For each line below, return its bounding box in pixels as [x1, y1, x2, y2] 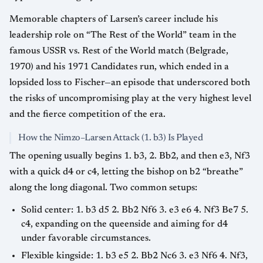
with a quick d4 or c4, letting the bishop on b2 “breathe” [9, 167, 243, 177]
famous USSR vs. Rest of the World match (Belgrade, [9, 46, 228, 56]
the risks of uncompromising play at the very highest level [9, 94, 251, 104]
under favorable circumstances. [21, 234, 151, 244]
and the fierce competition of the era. [9, 110, 166, 120]
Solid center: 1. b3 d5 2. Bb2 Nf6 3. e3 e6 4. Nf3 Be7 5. [21, 205, 248, 215]
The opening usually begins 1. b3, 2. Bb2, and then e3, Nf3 [9, 151, 250, 161]
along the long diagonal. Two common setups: [9, 183, 197, 193]
